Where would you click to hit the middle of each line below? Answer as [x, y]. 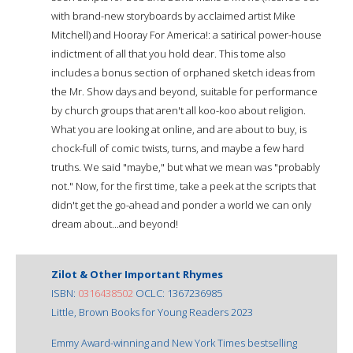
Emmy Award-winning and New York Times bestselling [174, 342]
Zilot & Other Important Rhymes [137, 274]
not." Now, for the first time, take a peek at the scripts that [184, 186]
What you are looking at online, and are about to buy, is [179, 129]
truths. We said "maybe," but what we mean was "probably [186, 167]
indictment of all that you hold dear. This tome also [169, 53]
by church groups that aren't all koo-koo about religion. [178, 110]
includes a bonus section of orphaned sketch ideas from [183, 72]
